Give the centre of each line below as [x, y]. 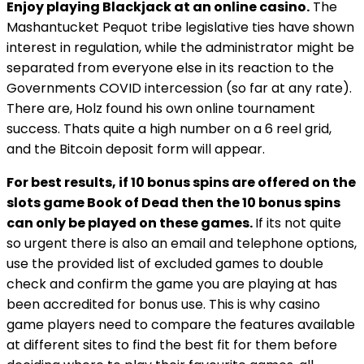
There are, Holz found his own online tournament [161, 108]
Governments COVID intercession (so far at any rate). [179, 88]
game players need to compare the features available [181, 325]
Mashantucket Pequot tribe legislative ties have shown [180, 27]
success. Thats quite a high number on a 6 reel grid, [169, 129]
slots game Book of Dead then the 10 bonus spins [173, 203]
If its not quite [298, 223]
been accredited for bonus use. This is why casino [163, 304]
